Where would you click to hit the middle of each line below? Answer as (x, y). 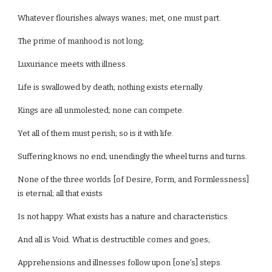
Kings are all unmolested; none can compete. (101, 110)
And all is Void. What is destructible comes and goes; (114, 240)
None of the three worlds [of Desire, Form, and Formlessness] (134, 179)
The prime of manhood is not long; (81, 41)
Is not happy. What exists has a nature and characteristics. (124, 216)
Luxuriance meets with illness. (73, 64)
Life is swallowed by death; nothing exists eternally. (111, 87)
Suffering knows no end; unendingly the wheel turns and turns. (133, 156)
